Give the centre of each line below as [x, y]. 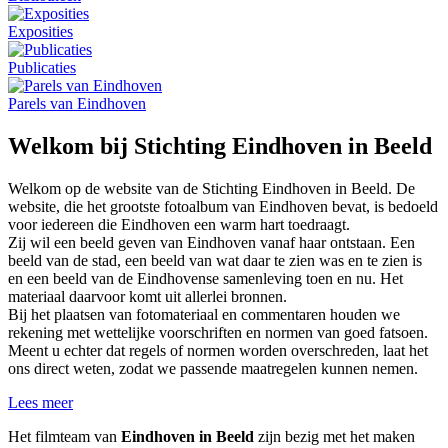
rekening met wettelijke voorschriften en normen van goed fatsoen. [218, 332]
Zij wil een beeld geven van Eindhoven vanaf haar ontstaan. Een [211, 242]
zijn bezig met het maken [334, 436]
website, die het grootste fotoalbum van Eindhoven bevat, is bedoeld [223, 206]
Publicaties [42, 67]
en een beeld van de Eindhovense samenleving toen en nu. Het [205, 278]
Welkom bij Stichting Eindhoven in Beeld [220, 145]
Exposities [40, 31]
